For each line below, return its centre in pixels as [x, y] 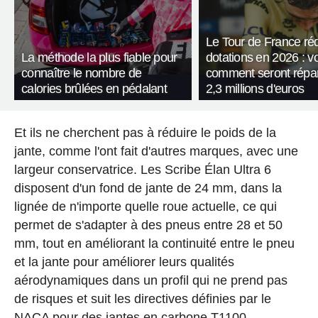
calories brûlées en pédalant [94, 89]
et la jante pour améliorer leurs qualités [124, 262]
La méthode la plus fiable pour [99, 58]
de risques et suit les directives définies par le [142, 299]
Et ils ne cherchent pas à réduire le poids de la [145, 133]
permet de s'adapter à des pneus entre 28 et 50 [148, 225]
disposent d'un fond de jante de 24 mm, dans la [148, 188]
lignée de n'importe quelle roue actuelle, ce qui [145, 207]
